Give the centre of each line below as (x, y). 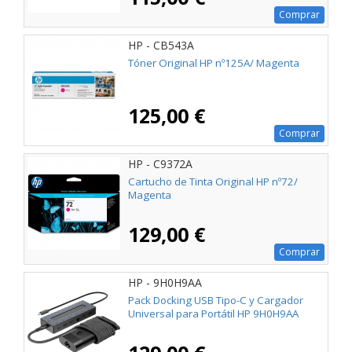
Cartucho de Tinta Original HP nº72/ (213, 182)
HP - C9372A (160, 163)
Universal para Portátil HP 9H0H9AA (213, 314)
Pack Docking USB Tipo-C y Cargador (216, 301)
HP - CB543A (161, 45)
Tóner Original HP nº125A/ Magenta (214, 62)
